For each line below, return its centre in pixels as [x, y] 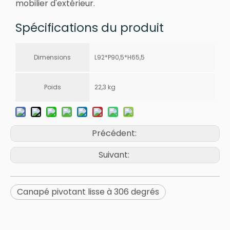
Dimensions [52, 57]
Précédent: [115, 133]
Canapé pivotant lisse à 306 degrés [88, 192]
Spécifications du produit [90, 28]
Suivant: [115, 155]
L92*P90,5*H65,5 [120, 57]
